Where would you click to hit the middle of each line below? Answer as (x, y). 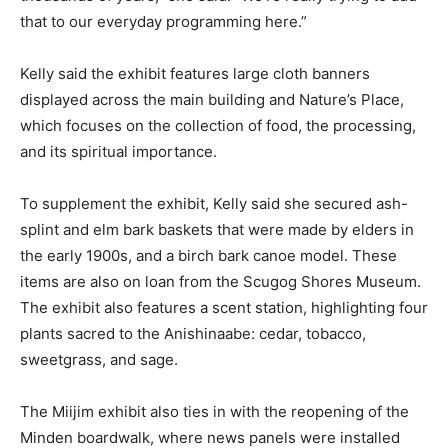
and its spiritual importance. (118, 151)
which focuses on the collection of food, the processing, (218, 125)
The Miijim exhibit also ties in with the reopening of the (214, 411)
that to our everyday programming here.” (163, 21)
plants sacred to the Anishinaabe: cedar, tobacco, (193, 333)
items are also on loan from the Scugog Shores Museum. (220, 281)
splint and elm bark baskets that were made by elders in (217, 229)
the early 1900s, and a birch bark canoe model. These (208, 255)
